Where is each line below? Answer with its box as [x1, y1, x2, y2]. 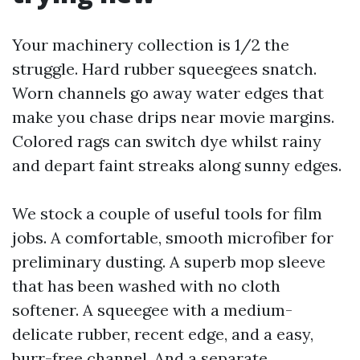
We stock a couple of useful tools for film [12, 203, 322, 223]
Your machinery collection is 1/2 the [12, 35, 289, 55]
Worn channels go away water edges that [12, 83, 324, 103]
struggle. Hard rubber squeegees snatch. [12, 59, 317, 79]
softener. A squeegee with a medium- [12, 300, 292, 320]
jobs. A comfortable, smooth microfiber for [12, 227, 333, 247]
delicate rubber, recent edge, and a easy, [12, 324, 313, 344]
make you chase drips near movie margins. [12, 107, 334, 127]
